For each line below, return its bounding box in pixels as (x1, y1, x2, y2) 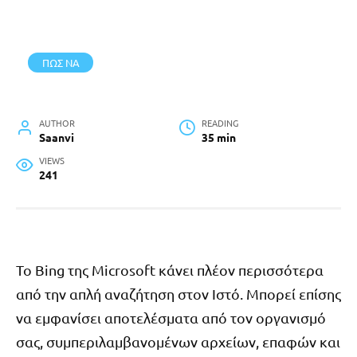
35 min (201, 130, 236, 145)
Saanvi (38, 130, 74, 145)
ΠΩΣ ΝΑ (41, 55, 80, 69)
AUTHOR (38, 116, 75, 130)
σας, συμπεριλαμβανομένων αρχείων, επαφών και (16, 333, 340, 351)
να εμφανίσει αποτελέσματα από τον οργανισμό (16, 309, 326, 327)
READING (201, 116, 238, 130)
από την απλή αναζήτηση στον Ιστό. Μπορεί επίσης (16, 285, 341, 303)
